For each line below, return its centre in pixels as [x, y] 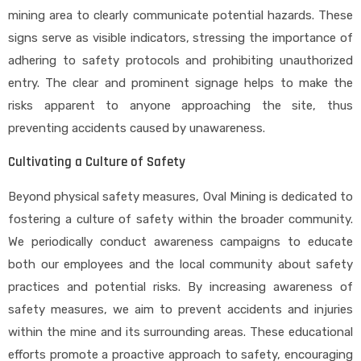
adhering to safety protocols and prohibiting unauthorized [180, 60]
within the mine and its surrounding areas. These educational [180, 332]
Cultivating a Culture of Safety [97, 162]
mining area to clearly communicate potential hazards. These [180, 15]
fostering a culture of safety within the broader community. [180, 219]
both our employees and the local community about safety [180, 264]
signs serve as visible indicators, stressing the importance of [180, 38]
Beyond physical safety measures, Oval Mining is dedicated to [180, 197]
